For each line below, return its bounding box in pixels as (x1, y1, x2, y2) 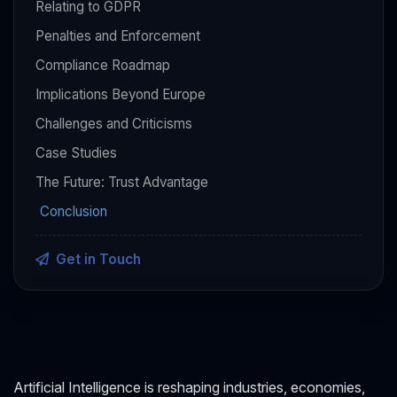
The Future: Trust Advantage (35, 173, 208, 191)
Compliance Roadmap (35, 56, 170, 74)
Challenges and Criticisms (35, 114, 192, 132)
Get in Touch (56, 250, 141, 268)
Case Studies (35, 144, 117, 161)
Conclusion (40, 202, 107, 220)
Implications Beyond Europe (35, 85, 206, 103)
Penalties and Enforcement (35, 27, 200, 44)
